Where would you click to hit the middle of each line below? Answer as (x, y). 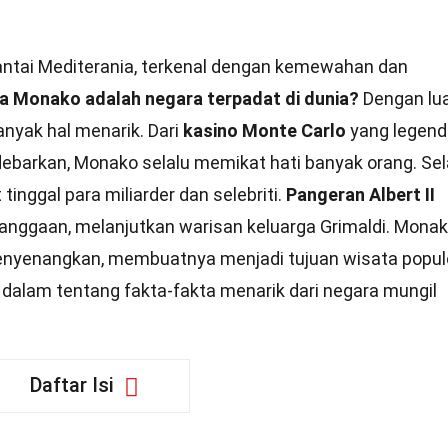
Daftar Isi (71, 385)
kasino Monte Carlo (264, 130)
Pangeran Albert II (360, 194)
